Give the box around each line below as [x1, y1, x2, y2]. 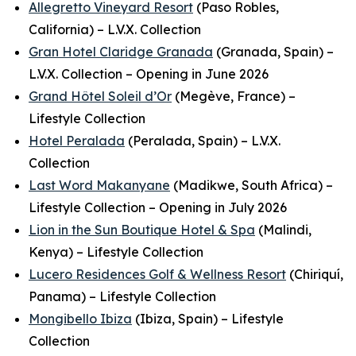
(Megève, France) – [172, 88, 296, 104]
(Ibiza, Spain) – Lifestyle [132, 311, 284, 327]
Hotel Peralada [29, 133, 125, 149]
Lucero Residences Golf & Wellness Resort [29, 266, 286, 282]
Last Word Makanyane [29, 177, 170, 193]
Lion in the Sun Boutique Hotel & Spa [29, 222, 255, 238]
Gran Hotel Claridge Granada [29, 44, 213, 60]
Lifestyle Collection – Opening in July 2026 [29, 199, 287, 215]
